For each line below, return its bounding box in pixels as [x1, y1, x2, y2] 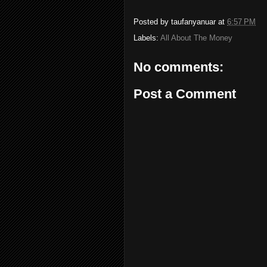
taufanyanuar [171, 17, 216, 26]
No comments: [133, 59, 223, 74]
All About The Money [160, 33, 232, 42]
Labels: [133, 33, 160, 42]
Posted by [133, 17, 171, 26]
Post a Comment [133, 86, 236, 102]
